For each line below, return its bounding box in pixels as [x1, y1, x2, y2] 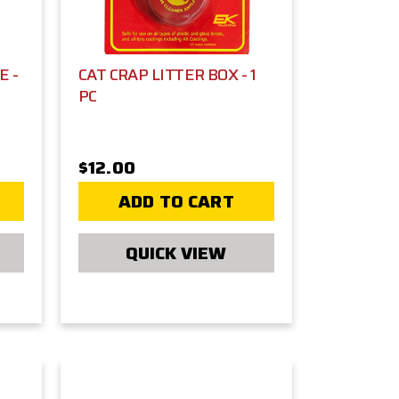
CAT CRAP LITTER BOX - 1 [77, 61, 256, 87]
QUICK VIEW [126, 238, 227, 267]
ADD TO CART [118, 186, 234, 216]
